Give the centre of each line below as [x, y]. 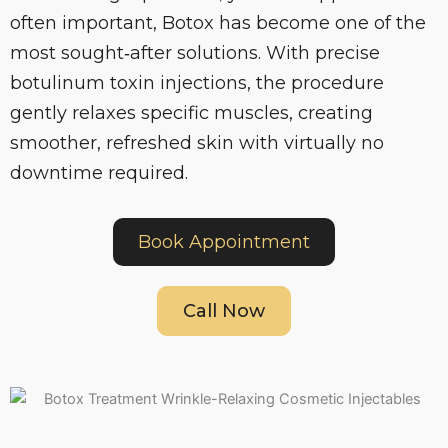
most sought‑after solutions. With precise [195, 53]
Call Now [224, 311]
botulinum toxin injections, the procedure [197, 83]
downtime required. [99, 173]
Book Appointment [224, 242]
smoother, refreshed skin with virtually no [197, 143]
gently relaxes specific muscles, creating [191, 113]
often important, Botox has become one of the [218, 23]
